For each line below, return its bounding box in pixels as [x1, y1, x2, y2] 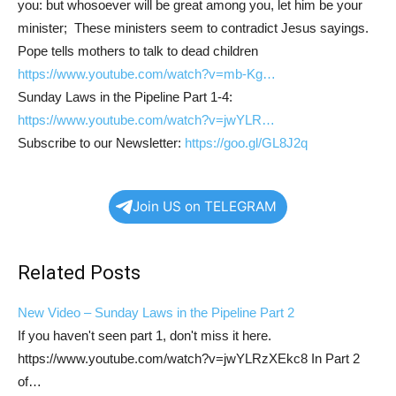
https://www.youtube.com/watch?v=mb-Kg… [18, 66, 276, 81]
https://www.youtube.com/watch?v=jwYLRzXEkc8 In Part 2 [18, 351, 360, 366]
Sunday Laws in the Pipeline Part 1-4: [18, 89, 232, 104]
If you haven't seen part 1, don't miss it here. [18, 328, 271, 343]
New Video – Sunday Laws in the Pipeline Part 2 [18, 305, 294, 320]
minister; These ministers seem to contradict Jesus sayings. [18, 20, 369, 35]
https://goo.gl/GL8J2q [185, 135, 308, 150]
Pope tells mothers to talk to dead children [18, 43, 258, 58]
